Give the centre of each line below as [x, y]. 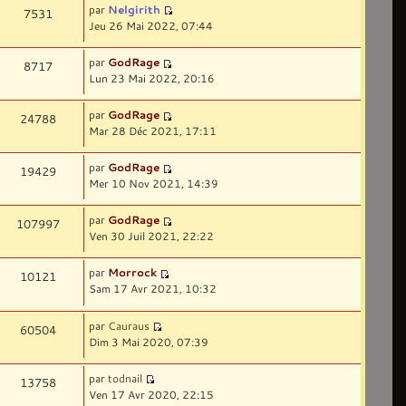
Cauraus [129, 325]
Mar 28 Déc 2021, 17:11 [153, 131]
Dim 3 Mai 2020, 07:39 [149, 341]
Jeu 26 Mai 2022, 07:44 [151, 25]
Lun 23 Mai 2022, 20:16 [152, 77]
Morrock [133, 272]
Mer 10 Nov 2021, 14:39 [154, 184]
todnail [126, 377]
